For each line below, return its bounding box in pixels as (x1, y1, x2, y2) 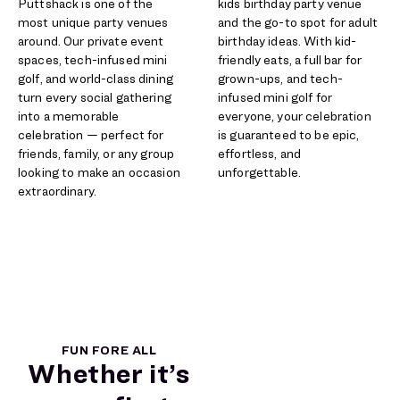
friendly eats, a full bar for (218, 52, 362, 67)
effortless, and (218, 146, 302, 161)
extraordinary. (18, 183, 96, 198)
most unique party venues (18, 14, 169, 29)
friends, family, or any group (18, 146, 175, 161)
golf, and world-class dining (18, 71, 173, 86)
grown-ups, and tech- (218, 71, 343, 86)
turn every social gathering (18, 89, 171, 104)
